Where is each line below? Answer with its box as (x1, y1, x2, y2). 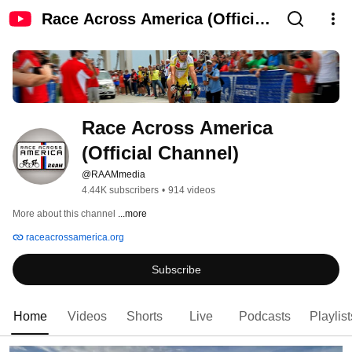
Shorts (126, 310, 163, 324)
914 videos (168, 185, 215, 196)
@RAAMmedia (82, 169, 145, 181)
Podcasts (239, 310, 291, 324)
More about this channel (13, 208, 115, 220)
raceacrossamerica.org (24, 232, 124, 244)
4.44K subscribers (82, 185, 159, 196)
